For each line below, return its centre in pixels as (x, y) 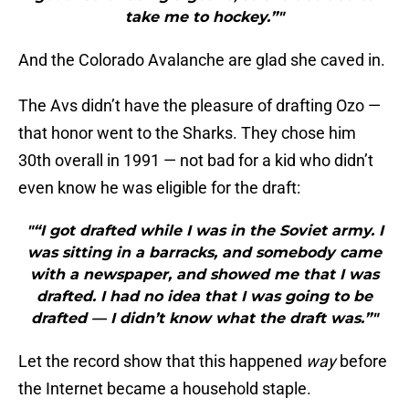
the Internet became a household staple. (165, 389)
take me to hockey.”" (204, 17)
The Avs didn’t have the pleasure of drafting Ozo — (199, 106)
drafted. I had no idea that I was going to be (204, 297)
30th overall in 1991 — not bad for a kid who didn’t (196, 161)
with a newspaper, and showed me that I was (204, 275)
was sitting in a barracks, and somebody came (204, 253)
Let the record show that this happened (162, 362)
